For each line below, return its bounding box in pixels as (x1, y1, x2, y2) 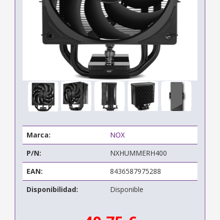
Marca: (27, 130, 51, 139)
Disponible (110, 184, 143, 194)
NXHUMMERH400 (110, 148, 167, 158)
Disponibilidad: (27, 184, 78, 194)
